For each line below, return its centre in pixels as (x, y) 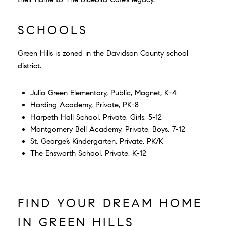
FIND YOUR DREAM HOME (110, 203)
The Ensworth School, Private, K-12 (88, 153)
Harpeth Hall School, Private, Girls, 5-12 (96, 117)
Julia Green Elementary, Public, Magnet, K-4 (103, 93)
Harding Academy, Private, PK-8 (84, 105)
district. (30, 65)
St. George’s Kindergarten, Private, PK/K (97, 141)
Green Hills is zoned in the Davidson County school (103, 53)
